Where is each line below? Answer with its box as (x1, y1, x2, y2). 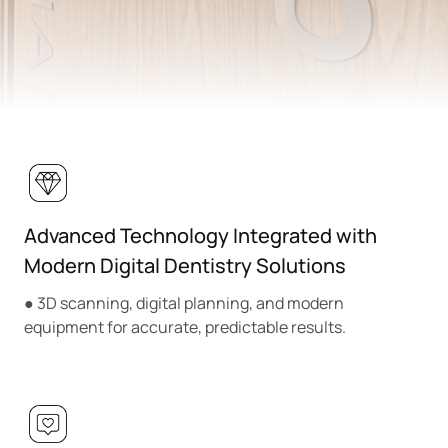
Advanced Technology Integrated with (24, 222, 377, 250)
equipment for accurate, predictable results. (24, 316, 346, 339)
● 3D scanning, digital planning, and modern (24, 292, 344, 315)
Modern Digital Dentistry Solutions (24, 252, 346, 280)
